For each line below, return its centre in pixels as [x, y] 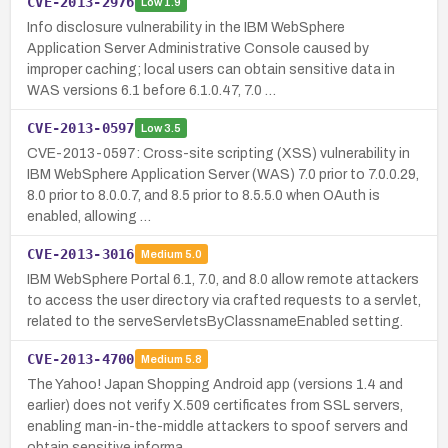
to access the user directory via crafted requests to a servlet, [224, 300]
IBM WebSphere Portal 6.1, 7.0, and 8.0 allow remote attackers [223, 279]
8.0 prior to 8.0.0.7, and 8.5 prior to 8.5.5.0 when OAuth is [203, 195]
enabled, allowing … [89, 216]
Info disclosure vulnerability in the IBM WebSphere [186, 27]
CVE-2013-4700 [81, 358]
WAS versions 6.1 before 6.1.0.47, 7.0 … [151, 90]
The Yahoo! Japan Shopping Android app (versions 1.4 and [215, 384]
